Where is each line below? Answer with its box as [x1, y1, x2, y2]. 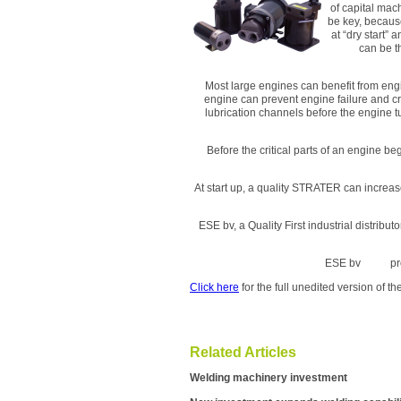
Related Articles [190, 344, 296, 360]
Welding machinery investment [190, 371, 347, 384]
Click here [190, 280, 239, 294]
